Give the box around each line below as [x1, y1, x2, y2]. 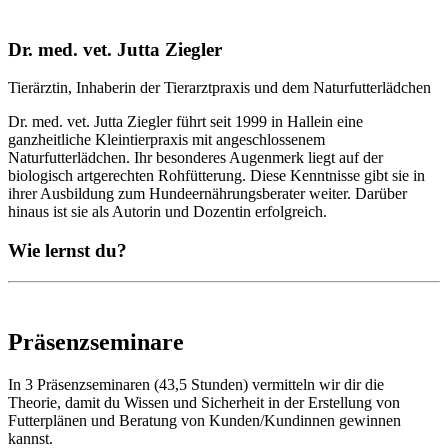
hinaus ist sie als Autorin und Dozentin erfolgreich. [8, 203, 327, 221]
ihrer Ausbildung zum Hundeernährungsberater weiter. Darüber [8, 185, 407, 203]
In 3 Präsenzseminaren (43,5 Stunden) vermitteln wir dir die [8, 375, 384, 393]
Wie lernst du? [8, 240, 127, 262]
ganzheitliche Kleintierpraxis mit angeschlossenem [8, 131, 325, 149]
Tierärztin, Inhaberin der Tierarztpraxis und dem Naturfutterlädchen [8, 79, 431, 97]
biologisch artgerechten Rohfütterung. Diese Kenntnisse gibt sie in [8, 167, 425, 185]
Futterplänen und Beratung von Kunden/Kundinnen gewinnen [8, 411, 401, 429]
